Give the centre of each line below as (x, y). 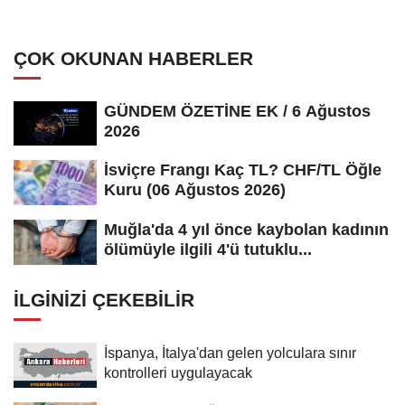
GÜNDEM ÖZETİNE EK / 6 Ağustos (237, 111)
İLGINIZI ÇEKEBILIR (104, 300)
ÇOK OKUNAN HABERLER (133, 58)
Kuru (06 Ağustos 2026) (195, 190)
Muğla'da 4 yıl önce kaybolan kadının (246, 230)
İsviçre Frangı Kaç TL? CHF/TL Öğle (243, 170)
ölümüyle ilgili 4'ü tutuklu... (208, 250)
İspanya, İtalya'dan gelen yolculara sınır (230, 353)
